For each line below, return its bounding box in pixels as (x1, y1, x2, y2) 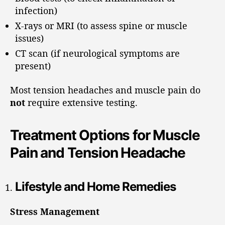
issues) (15, 32, 44, 44)
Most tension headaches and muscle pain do (10, 83, 200, 96)
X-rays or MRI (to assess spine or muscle (15, 20, 187, 32)
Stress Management (10, 205, 99, 217)
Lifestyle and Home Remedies (15, 179, 176, 194)
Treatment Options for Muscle (10, 126, 200, 144)
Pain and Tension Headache (10, 144, 185, 161)
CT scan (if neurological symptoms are (15, 47, 180, 59)
